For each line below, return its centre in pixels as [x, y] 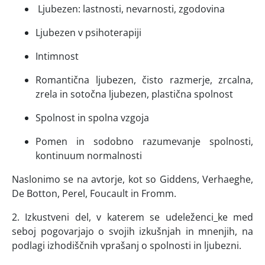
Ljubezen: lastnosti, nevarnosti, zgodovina [132, 9]
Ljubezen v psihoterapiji [90, 33]
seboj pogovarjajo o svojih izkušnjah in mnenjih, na [132, 232]
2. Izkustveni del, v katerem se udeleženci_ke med [132, 217]
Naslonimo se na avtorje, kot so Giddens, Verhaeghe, [132, 180]
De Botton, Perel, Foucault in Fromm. [95, 194]
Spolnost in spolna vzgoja [93, 118]
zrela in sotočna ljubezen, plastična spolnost [135, 94]
